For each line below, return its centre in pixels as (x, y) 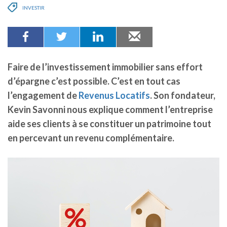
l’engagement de (43, 96)
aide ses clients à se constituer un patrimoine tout (109, 124)
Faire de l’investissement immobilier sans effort (105, 67)
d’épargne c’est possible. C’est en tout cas (94, 81)
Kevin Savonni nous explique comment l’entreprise (110, 110)
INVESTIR (33, 8)
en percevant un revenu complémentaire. (91, 138)
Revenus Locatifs (114, 96)
